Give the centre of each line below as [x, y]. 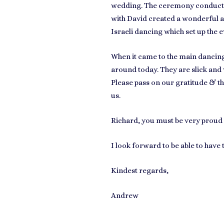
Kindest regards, [140, 170]
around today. [135, 69]
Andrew [125, 195]
